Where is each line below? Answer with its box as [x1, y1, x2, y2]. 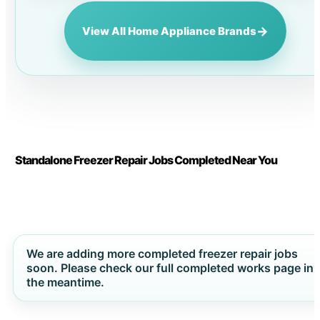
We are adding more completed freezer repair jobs [26, 246, 298, 261]
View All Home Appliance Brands [81, 24, 256, 39]
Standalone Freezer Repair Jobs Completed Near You [14, 152, 277, 167]
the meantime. [26, 274, 104, 289]
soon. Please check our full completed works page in [26, 260, 314, 275]
